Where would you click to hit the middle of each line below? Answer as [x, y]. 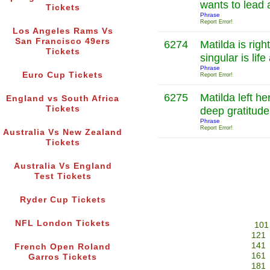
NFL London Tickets [63, 224]
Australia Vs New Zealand [63, 133]
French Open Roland [63, 247]
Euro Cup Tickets [63, 75]
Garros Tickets [63, 257]
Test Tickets [63, 177]
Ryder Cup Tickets [63, 200]
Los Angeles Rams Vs [63, 31]
